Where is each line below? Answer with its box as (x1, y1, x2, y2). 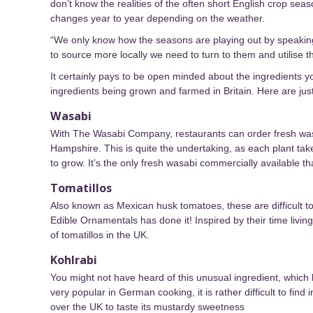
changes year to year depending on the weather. (50, 13, 265, 24)
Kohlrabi (50, 252, 97, 268)
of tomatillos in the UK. (50, 229, 150, 241)
